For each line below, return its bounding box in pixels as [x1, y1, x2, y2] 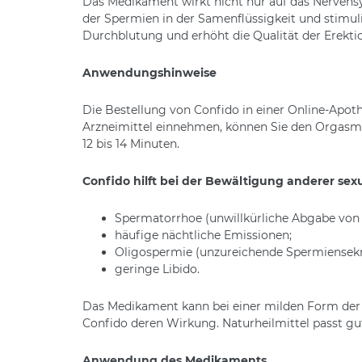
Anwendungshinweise [82, 65, 217, 80]
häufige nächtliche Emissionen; [115, 227, 292, 242]
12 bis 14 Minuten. [82, 136, 179, 151]
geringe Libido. [115, 261, 200, 276]
